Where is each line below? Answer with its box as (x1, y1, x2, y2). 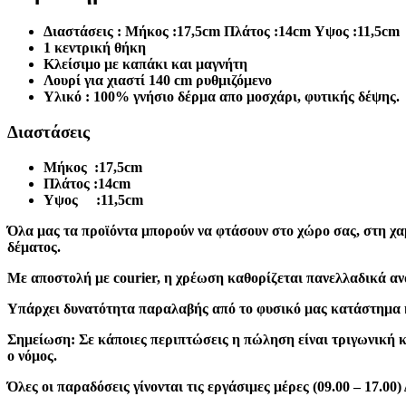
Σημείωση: (7, 331, 75, 347)
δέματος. (7, 238, 61, 255)
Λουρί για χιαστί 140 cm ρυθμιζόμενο (43, 72, 272, 89)
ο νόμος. (7, 347, 57, 363)
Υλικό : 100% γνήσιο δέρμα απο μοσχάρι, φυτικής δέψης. (43, 89, 400, 105)
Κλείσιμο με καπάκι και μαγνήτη (43, 56, 247, 72)
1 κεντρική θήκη (43, 40, 146, 56)
